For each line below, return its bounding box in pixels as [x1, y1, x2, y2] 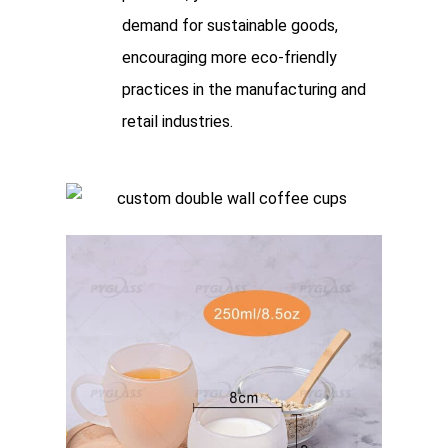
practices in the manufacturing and [122, 80, 366, 100]
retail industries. [122, 112, 233, 132]
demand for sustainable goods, [122, 16, 338, 36]
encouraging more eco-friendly [122, 48, 337, 68]
